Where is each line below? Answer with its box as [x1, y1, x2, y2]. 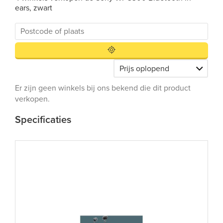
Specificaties [15, 114, 71, 126]
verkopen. [15, 94, 50, 104]
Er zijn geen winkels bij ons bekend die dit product [15, 83, 191, 93]
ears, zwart [15, 3, 52, 13]
